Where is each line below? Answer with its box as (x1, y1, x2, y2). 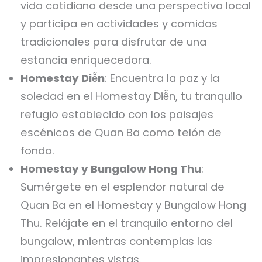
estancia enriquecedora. (20, 53, 151, 68)
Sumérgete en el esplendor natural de (20, 180, 225, 195)
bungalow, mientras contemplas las (20, 234, 212, 249)
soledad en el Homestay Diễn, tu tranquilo (20, 89, 242, 104)
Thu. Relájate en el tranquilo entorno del (20, 216, 233, 231)
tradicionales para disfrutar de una (20, 35, 206, 50)
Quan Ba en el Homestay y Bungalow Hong (20, 198, 246, 213)
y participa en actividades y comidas (20, 16, 218, 32)
